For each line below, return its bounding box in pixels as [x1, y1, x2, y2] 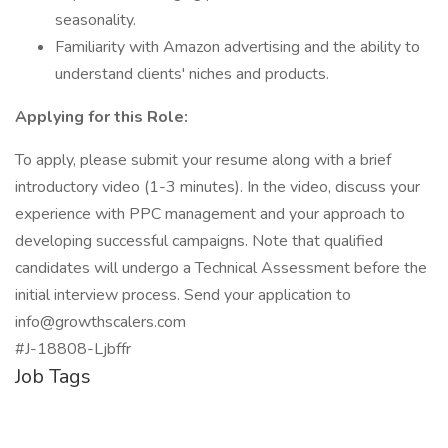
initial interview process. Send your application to [15, 284, 351, 306]
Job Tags [15, 363, 91, 390]
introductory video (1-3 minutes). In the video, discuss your [15, 176, 420, 198]
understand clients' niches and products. [55, 63, 329, 85]
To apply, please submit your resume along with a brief [15, 149, 391, 171]
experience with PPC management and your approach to [15, 203, 405, 225]
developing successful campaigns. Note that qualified [15, 230, 383, 252]
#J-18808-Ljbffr [15, 338, 131, 360]
